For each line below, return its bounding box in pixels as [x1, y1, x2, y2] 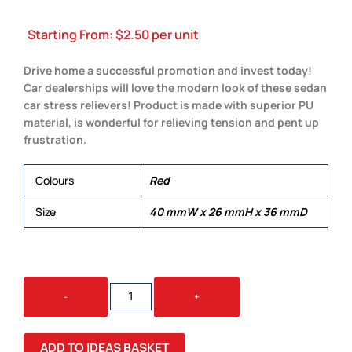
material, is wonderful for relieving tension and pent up [24, 114, 319, 130]
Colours [35, 172, 74, 188]
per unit [149, 26, 199, 44]
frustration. [24, 131, 86, 147]
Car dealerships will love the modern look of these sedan [24, 79, 327, 95]
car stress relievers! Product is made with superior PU [24, 97, 313, 112]
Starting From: [27, 26, 115, 44]
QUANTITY [109, 324, 155, 338]
